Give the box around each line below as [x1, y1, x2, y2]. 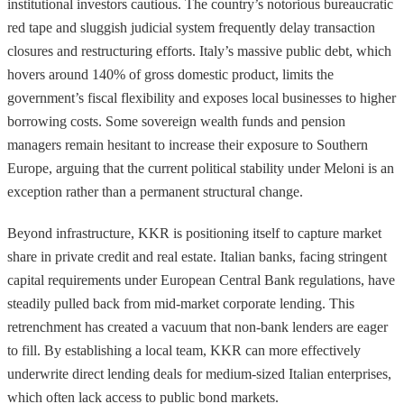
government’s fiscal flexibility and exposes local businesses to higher [7, 89, 396, 106]
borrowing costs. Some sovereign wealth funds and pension [7, 113, 345, 129]
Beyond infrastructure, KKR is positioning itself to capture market [7, 225, 381, 241]
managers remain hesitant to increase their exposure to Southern [7, 136, 368, 152]
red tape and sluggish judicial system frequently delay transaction [7, 19, 375, 35]
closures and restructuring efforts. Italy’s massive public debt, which [7, 42, 391, 59]
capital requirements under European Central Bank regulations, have [7, 271, 395, 288]
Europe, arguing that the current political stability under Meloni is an [7, 160, 394, 176]
